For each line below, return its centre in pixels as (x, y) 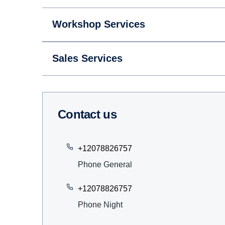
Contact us (91, 114)
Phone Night (100, 205)
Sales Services (87, 58)
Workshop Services (99, 24)
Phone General (105, 164)
